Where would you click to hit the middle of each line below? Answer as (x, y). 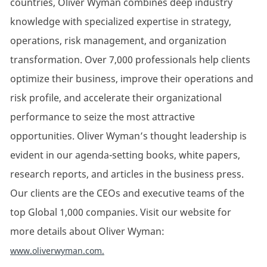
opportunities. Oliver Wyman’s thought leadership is (128, 136)
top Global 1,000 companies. (74, 212)
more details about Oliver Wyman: (87, 232)
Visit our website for (184, 212)
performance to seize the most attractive (102, 117)
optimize (30, 79)
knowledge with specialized (73, 22)
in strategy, (204, 22)
